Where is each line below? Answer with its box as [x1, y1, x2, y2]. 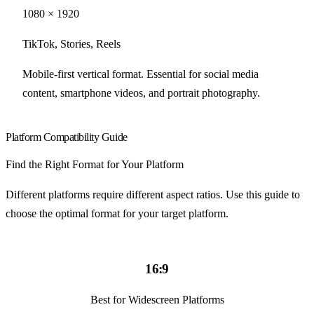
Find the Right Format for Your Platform [6, 158, 184, 171]
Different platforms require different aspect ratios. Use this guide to [6, 189, 300, 201]
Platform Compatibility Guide [6, 131, 128, 144]
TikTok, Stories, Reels [22, 37, 121, 50]
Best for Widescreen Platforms [90, 293, 224, 306]
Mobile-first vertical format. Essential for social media [22, 67, 259, 80]
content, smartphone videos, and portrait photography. [22, 86, 260, 99]
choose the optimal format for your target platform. [6, 207, 228, 220]
